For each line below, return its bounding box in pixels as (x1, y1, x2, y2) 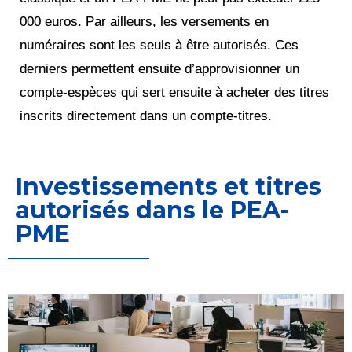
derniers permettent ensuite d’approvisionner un (20, 61, 299, 77)
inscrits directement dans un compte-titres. (20, 108, 272, 124)
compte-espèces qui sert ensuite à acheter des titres (20, 85, 329, 101)
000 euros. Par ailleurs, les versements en (20, 14, 269, 30)
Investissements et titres (16, 172, 321, 202)
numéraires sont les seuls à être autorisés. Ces (20, 38, 299, 53)
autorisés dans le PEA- (16, 196, 289, 225)
